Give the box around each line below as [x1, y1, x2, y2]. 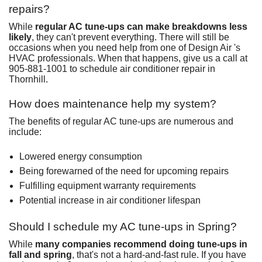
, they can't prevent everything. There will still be [32, 32, 229, 42]
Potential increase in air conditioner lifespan [19, 195, 201, 205]
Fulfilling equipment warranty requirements [19, 180, 196, 191]
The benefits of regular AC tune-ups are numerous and [9, 116, 233, 126]
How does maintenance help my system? [9, 97, 216, 110]
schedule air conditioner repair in [80, 63, 215, 74]
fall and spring [9, 249, 72, 260]
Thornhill [9, 74, 46, 84]
